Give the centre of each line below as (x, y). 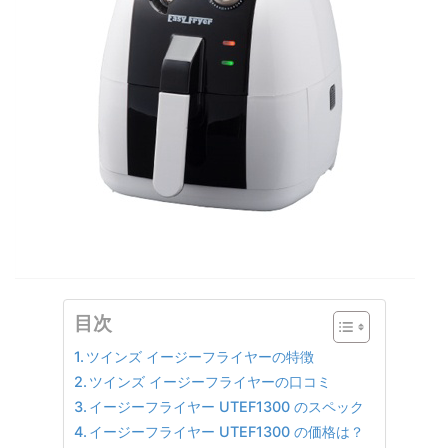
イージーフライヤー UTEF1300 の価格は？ (227, 431)
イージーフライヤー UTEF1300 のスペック (227, 406)
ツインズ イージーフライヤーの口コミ (210, 381)
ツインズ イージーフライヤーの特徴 (200, 356)
